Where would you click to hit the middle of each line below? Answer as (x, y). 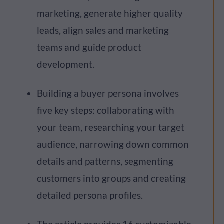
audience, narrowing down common (113, 144)
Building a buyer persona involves (108, 93)
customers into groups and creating (111, 178)
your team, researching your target (111, 127)
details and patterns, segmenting (105, 161)
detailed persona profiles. (90, 195)
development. (66, 64)
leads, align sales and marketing (103, 30)
